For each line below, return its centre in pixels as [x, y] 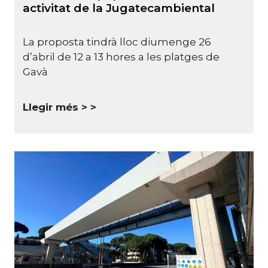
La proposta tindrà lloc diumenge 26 [117, 42]
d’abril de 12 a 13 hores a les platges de [121, 57]
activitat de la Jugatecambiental [119, 8]
